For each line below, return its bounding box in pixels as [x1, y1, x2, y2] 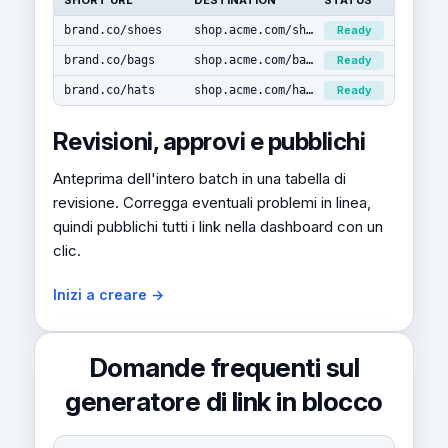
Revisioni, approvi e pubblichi [52, 126, 366, 157]
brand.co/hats [63, 83, 155, 98]
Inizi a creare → [52, 286, 164, 304]
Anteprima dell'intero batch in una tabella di [52, 169, 346, 189]
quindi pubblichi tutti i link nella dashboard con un [52, 217, 383, 237]
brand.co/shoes [63, 23, 162, 38]
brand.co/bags [63, 53, 155, 68]
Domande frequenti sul [89, 352, 359, 384]
